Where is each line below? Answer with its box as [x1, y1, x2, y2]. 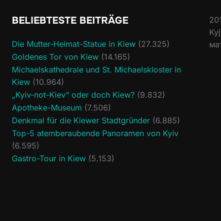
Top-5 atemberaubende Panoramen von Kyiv [12, 128, 179, 138]
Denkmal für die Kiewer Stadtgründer [12, 115, 150, 125]
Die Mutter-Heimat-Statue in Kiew [12, 39, 136, 49]
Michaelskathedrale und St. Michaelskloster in [12, 65, 181, 74]
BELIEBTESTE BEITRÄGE [12, 14, 128, 27]
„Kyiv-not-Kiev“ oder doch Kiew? [12, 90, 135, 100]
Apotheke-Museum [12, 103, 82, 112]
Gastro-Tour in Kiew [12, 153, 86, 163]
